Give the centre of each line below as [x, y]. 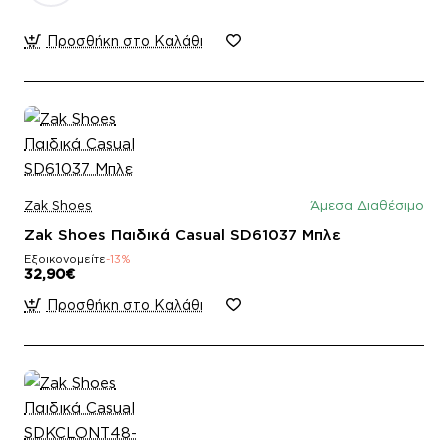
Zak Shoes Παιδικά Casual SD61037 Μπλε [182, 234]
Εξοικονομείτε [65, 258]
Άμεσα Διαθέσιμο [367, 204]
